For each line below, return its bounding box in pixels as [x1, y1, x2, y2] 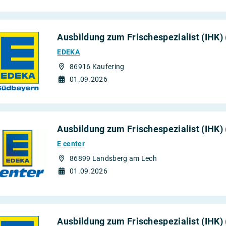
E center [57, 140, 85, 148]
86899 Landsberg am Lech [69, 154, 157, 163]
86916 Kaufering [69, 62, 125, 71]
